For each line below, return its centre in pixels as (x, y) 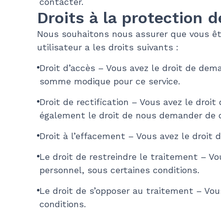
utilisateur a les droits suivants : (108, 47)
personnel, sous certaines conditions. (119, 170)
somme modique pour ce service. (110, 81)
